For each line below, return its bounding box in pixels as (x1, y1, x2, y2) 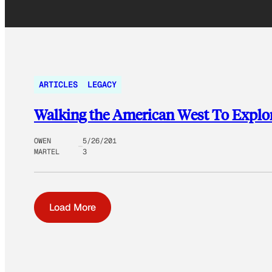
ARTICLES (39, 79, 78, 90)
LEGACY (87, 79, 117, 90)
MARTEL (34, 146, 59, 157)
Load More (49, 200, 96, 214)
